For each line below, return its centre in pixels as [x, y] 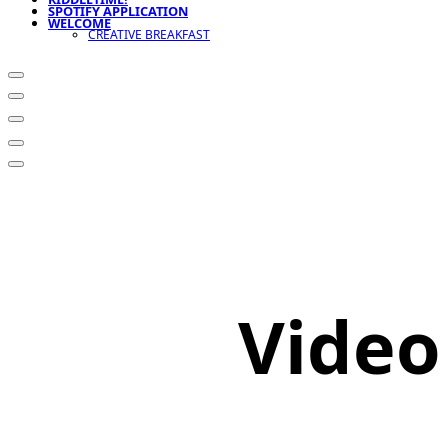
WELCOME [79, 23]
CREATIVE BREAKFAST [149, 34]
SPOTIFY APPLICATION [118, 11]
